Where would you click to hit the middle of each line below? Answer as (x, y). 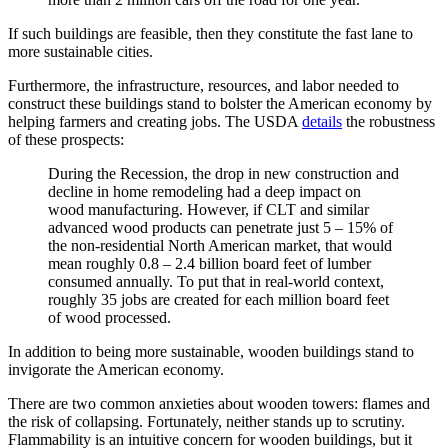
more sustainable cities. (80, 51)
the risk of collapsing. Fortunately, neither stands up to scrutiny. (206, 421)
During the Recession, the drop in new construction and (223, 173)
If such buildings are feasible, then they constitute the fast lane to (210, 33)
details (322, 121)
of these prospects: (66, 139)
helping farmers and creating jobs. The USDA (155, 121)
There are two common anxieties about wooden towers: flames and (219, 403)
